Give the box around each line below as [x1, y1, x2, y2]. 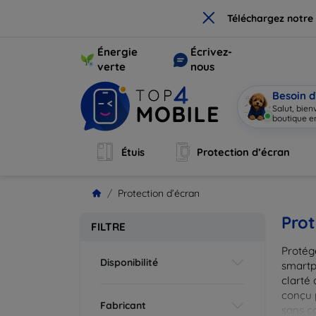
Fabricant [100, 298, 146, 312]
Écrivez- [190, 45, 232, 59]
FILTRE [91, 220, 126, 233]
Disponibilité [100, 255, 158, 269]
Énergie [97, 45, 138, 59]
